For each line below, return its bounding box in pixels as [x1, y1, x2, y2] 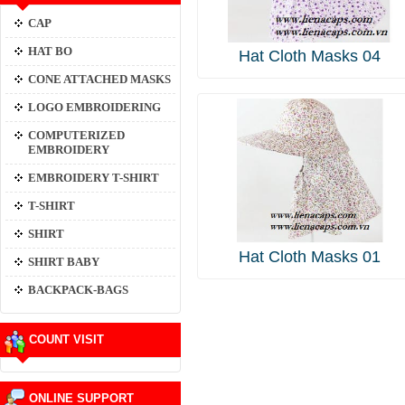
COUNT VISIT [29, 333, 104, 347]
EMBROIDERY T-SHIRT [28, 171, 159, 185]
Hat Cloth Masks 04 [239, 47, 381, 65]
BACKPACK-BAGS [28, 283, 128, 297]
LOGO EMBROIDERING [28, 100, 161, 115]
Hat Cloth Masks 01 [239, 248, 381, 266]
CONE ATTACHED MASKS [28, 72, 171, 87]
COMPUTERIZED [28, 128, 125, 143]
